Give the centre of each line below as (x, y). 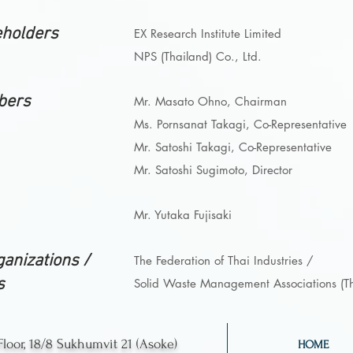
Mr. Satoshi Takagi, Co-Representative (233, 147)
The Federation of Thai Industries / (224, 260)
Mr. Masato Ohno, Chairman (210, 101)
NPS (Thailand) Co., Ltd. (198, 56)
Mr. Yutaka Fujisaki (183, 214)
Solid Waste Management (204, 283)
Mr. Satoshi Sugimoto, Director (213, 169)
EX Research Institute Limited (208, 33)
